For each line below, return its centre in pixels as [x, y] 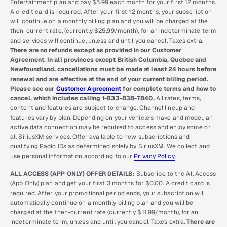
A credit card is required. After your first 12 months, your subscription [111, 11]
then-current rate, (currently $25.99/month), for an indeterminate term [113, 31]
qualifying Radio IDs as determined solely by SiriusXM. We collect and [110, 146]
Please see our [33, 88]
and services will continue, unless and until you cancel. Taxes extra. [107, 40]
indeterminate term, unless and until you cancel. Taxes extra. [99, 222]
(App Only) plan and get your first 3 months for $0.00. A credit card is [110, 183]
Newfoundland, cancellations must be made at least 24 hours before [113, 69]
